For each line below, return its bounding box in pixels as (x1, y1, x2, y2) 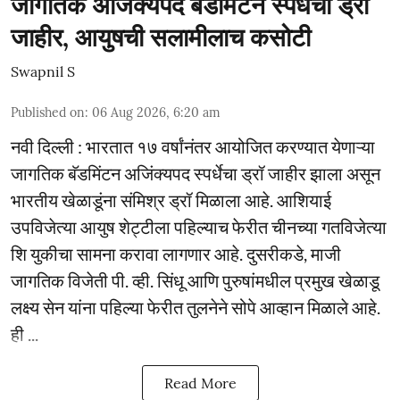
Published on (11, 104, 85, 121)
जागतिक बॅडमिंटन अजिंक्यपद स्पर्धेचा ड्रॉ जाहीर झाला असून (11, 162, 380, 184)
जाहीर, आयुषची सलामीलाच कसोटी (11, 21, 311, 54)
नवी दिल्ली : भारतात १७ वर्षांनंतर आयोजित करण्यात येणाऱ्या (11, 135, 375, 157)
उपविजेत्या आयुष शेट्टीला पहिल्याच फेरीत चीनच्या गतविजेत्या (11, 215, 387, 237)
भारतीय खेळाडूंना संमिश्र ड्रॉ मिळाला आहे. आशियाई (11, 188, 331, 211)
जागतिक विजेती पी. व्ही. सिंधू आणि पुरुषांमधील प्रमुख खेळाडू (11, 269, 379, 291)
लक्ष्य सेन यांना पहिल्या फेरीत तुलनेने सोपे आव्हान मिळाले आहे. (11, 296, 380, 318)
